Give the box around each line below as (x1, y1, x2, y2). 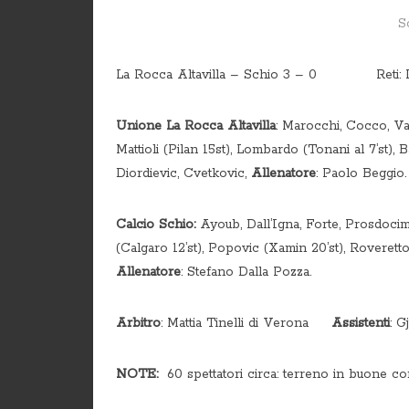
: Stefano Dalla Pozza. (181, 264, 311, 280)
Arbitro (116, 315, 161, 331)
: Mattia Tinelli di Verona (161, 315, 331, 331)
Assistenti (331, 315, 390, 331)
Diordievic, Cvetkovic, (116, 165, 251, 182)
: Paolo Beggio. (316, 165, 406, 182)
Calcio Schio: (116, 216, 195, 233)
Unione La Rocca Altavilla (116, 118, 276, 134)
